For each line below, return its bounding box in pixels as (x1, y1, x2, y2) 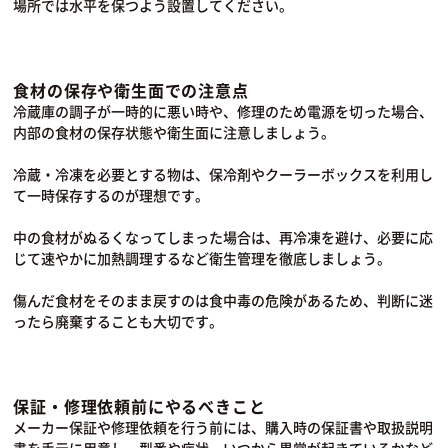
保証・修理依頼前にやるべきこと (13, 394, 266, 419)
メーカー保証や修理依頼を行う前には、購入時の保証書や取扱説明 (13, 417, 434, 438)
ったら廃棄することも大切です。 (13, 311, 224, 332)
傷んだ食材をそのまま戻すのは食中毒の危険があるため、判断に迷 (13, 290, 434, 311)
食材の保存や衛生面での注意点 (13, 78, 249, 103)
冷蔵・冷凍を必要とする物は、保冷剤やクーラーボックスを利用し (13, 164, 434, 185)
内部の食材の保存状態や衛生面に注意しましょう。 (13, 122, 336, 143)
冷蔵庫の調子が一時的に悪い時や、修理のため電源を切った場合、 (13, 101, 434, 122)
